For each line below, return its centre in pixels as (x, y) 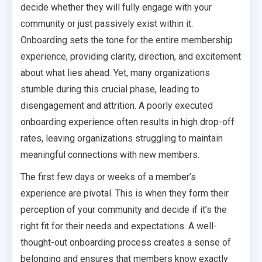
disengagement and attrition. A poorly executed (117, 106)
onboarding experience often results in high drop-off (127, 122)
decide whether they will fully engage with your (116, 7)
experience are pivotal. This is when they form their (125, 193)
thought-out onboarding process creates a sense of (126, 242)
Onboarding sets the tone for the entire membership (127, 40)
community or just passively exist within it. (107, 24)
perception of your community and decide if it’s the (124, 210)
